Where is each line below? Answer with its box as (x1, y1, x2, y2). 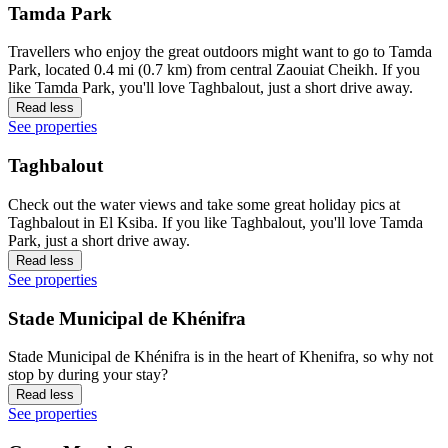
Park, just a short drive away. (8, 231, 190, 249)
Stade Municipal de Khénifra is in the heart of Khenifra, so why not (8, 348, 433, 366)
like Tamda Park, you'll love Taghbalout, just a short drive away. (8, 79, 413, 97)
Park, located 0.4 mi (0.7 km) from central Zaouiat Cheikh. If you (8, 61, 420, 79)
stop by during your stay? (8, 366, 168, 384)
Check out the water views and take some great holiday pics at (8, 195, 400, 213)
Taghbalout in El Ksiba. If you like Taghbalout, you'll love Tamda (8, 213, 423, 231)
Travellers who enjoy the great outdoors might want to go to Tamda (8, 43, 432, 61)
